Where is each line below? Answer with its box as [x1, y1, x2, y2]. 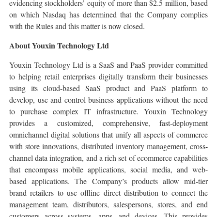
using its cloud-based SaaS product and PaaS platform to [9, 82, 208, 93]
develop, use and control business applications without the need [9, 94, 208, 105]
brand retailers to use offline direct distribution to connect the [9, 187, 208, 198]
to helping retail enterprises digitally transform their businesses [9, 71, 208, 81]
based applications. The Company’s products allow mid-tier [9, 175, 208, 186]
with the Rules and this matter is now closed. [9, 20, 145, 31]
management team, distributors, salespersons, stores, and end [9, 199, 208, 209]
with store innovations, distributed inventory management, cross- [9, 140, 208, 151]
